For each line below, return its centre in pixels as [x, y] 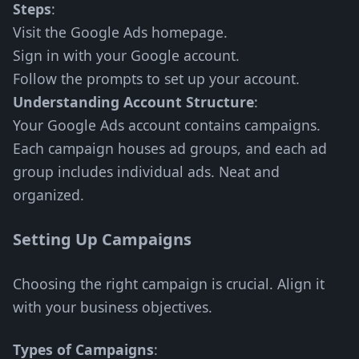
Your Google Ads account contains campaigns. [167, 125]
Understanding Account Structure [133, 102]
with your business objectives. [113, 307]
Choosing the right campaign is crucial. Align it [169, 284]
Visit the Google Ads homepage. [120, 32]
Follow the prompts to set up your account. [156, 79]
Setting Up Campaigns [102, 239]
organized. [48, 195]
